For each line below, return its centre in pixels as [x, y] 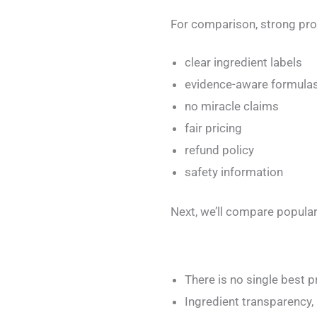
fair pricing [213, 128]
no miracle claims [232, 106]
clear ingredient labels [243, 62]
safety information [234, 172]
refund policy [219, 150]
